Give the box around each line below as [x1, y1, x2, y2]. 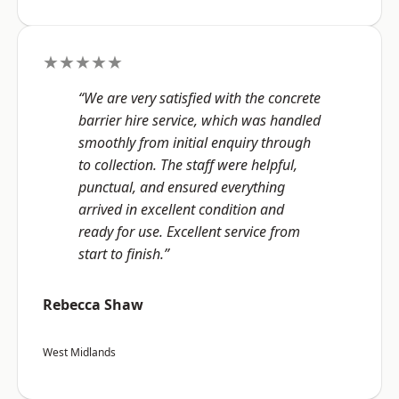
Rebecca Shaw [43, 295, 143, 315]
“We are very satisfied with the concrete [78, 88, 321, 109]
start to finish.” [78, 244, 169, 265]
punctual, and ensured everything [78, 177, 285, 198]
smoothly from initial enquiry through [78, 133, 311, 153]
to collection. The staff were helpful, [78, 155, 297, 175]
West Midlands [43, 345, 116, 361]
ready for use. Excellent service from [78, 222, 300, 242]
